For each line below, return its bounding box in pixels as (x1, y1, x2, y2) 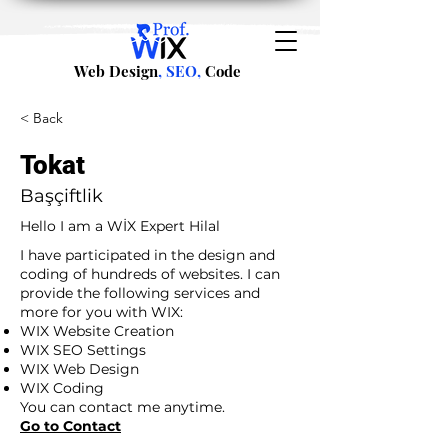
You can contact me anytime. (20, 398, 225, 416)
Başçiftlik (20, 185, 103, 207)
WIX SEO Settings (20, 341, 146, 359)
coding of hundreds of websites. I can (20, 265, 280, 283)
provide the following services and (20, 284, 260, 302)
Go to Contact (20, 417, 121, 435)
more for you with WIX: (20, 303, 183, 321)
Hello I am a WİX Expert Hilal (20, 217, 220, 235)
